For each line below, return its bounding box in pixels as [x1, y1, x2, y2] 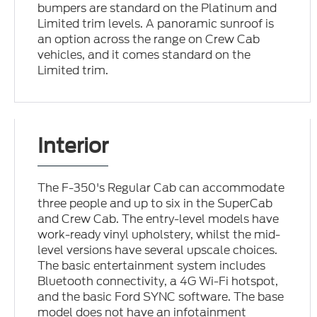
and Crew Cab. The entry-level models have [38, 211, 279, 228]
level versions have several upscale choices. [38, 242, 278, 259]
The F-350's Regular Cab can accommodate [38, 180, 285, 197]
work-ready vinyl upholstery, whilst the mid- [38, 226, 281, 243]
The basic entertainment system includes [38, 258, 266, 275]
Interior [38, 134, 109, 158]
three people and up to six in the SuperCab [38, 195, 273, 212]
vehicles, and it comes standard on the [38, 47, 251, 64]
